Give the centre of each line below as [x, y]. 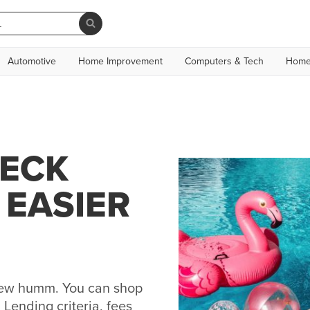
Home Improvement [120, 61]
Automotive [32, 61]
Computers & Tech [224, 61]
